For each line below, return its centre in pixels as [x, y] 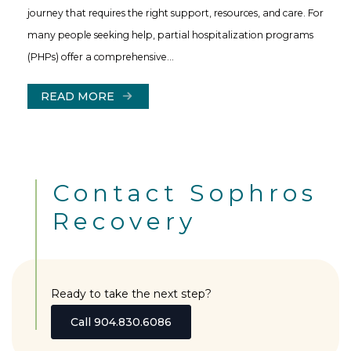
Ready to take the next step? [131, 293]
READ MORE [78, 96]
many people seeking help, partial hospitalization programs [170, 34]
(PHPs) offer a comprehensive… [101, 56]
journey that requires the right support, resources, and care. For [175, 13]
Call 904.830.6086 [121, 322]
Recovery [125, 221]
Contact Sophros [185, 193]
